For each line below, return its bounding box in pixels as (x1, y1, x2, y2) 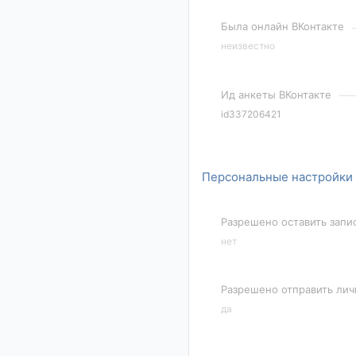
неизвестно (221, 40, 276, 52)
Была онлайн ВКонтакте (221, 20, 345, 33)
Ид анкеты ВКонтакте (221, 87, 332, 101)
